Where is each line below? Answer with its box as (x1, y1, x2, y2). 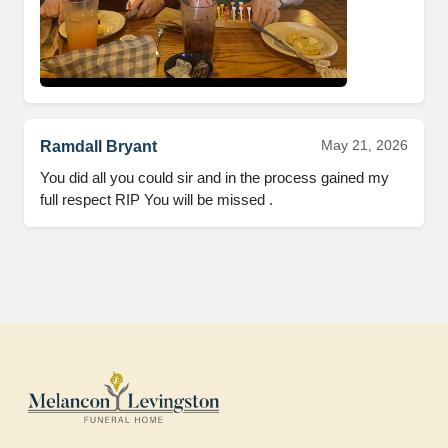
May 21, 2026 (321, 137, 408, 153)
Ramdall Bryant (40, 138, 157, 155)
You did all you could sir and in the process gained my (40, 169, 389, 186)
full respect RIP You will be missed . (40, 191, 273, 208)
